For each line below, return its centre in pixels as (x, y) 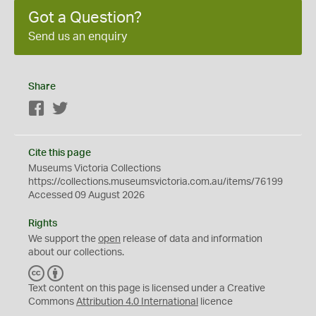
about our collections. (76, 253)
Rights (43, 224)
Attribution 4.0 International (137, 302)
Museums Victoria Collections (95, 169)
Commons (52, 302)
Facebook (67, 109)
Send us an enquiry (78, 37)
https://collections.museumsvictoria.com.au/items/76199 (156, 182)
